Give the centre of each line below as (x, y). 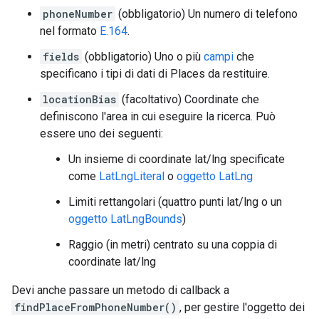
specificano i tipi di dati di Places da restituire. (155, 74)
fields (61, 57)
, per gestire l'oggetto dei (242, 308)
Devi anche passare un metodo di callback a (120, 291)
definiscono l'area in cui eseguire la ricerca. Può (158, 117)
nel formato (70, 31)
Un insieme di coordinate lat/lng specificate (177, 159)
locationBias (79, 100)
